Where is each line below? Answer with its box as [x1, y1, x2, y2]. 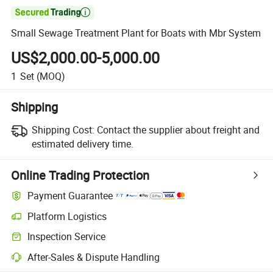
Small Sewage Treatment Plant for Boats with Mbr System [11, 26, 261, 40]
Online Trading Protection [11, 166, 150, 183]
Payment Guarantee [27, 189, 113, 203]
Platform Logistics [27, 209, 107, 223]
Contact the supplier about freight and [96, 122, 260, 136]
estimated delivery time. [31, 136, 133, 151]
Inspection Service [27, 230, 106, 244]
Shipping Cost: [31, 122, 94, 136]
